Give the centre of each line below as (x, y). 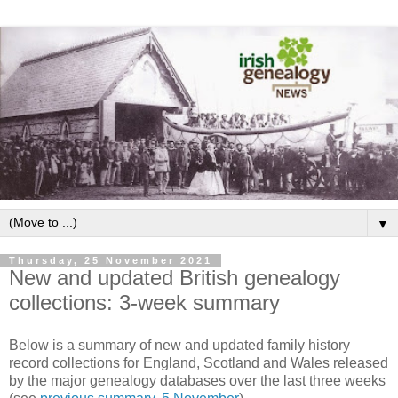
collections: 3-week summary (144, 302)
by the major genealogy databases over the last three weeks (197, 380)
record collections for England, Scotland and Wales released (199, 362)
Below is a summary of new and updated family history (179, 345)
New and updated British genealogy (175, 277)
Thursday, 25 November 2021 (111, 260)
